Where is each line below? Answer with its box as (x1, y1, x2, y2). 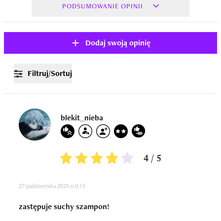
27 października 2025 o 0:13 (19, 182, 85, 190)
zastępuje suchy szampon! (19, 201, 110, 212)
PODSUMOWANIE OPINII (62, 1, 143, 10)
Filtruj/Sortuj (28, 68, 72, 78)
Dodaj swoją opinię (85, 37, 150, 48)
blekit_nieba (61, 112, 103, 123)
